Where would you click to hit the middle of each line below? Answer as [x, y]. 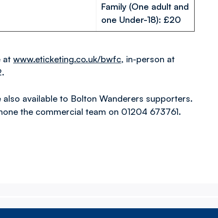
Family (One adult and [145, 6]
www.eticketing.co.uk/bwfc [67, 59]
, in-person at [148, 59]
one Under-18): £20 [141, 19]
